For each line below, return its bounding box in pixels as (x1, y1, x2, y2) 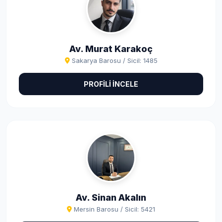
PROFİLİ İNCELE (84, 80, 138, 88)
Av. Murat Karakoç (69, 44, 153, 54)
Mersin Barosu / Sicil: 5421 (74, 205, 155, 213)
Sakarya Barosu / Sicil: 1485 (71, 56, 158, 64)
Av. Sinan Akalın (76, 192, 146, 203)
